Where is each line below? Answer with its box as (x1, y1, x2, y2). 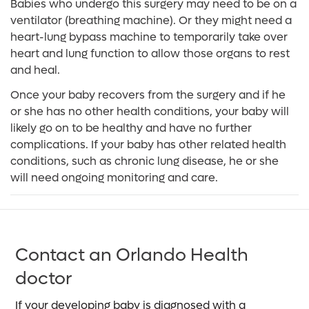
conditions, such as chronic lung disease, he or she (10, 154, 279, 168)
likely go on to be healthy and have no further (10, 121, 252, 135)
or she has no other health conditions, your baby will (10, 104, 289, 119)
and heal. (10, 63, 60, 77)
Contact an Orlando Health (15, 243, 249, 268)
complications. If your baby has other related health (10, 137, 286, 152)
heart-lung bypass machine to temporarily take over (10, 30, 288, 44)
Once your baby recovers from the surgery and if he (10, 88, 286, 102)
